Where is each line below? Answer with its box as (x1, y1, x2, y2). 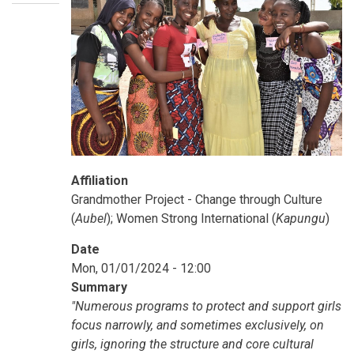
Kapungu (276, 211, 326, 227)
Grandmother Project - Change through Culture (71, 192, 322, 208)
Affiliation (71, 173, 128, 189)
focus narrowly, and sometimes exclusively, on (71, 318, 324, 333)
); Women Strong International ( (107, 211, 276, 227)
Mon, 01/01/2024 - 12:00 (71, 261, 211, 277)
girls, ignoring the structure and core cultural (71, 337, 314, 352)
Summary (71, 280, 127, 296)
